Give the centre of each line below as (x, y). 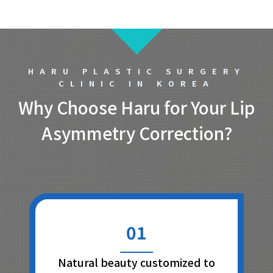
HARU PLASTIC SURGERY (136, 71)
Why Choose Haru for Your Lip (136, 108)
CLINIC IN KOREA (136, 83)
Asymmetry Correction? (136, 133)
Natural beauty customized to (136, 263)
